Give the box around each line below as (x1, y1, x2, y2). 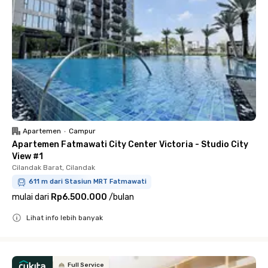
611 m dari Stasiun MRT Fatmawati (29, 178, 147, 185)
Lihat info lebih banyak (26, 214, 103, 222)
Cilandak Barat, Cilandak (12, 163, 95, 172)
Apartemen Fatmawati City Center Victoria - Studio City (12, 139, 248, 150)
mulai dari (12, 192, 49, 202)
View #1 (12, 151, 43, 162)
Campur (69, 127, 96, 135)
